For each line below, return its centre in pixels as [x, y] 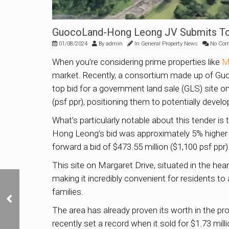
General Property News [169, 44]
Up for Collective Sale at [53, 200]
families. [68, 192]
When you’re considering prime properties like [137, 62]
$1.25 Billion [36, 210]
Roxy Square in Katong [52, 189]
